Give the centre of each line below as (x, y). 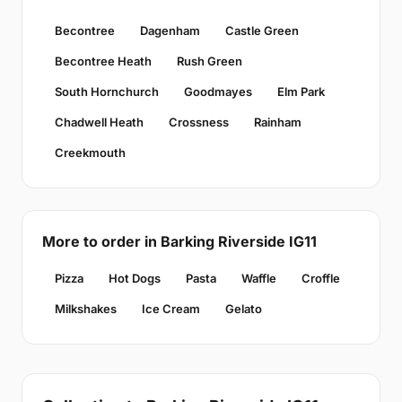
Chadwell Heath (99, 122)
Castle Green (262, 31)
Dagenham (170, 31)
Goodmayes (218, 92)
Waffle (259, 279)
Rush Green (210, 61)
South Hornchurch (107, 92)
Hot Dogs (135, 279)
